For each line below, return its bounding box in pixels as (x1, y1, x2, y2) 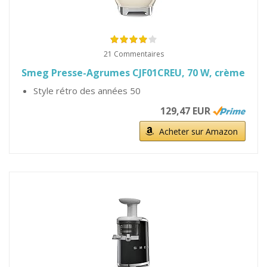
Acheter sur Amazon (159, 126, 238, 137)
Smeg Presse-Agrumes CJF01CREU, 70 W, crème (21, 66, 245, 79)
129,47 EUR (160, 104, 210, 117)
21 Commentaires (103, 49, 164, 59)
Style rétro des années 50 (33, 85, 141, 97)
